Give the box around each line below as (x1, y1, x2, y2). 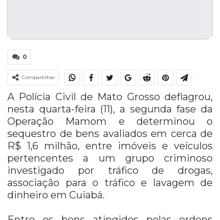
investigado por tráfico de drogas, (7, 165, 213, 177)
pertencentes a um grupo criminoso (7, 152, 213, 165)
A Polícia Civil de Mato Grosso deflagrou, (7, 91, 213, 103)
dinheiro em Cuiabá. (7, 189, 105, 201)
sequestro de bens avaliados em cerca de (7, 128, 213, 140)
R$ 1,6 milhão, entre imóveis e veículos (7, 140, 213, 152)
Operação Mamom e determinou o (7, 115, 213, 128)
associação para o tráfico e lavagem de (7, 177, 213, 189)
